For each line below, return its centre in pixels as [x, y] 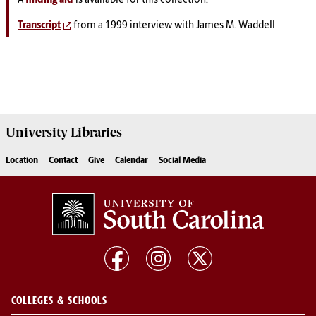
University [37, 133]
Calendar [132, 161]
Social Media [182, 161]
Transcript [39, 26]
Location [22, 161]
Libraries [95, 133]
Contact [63, 161]
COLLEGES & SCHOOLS [59, 300]
